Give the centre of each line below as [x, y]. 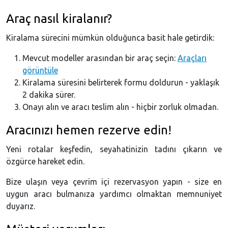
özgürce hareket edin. [45, 162]
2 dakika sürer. [49, 95]
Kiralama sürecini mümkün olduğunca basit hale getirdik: [110, 38]
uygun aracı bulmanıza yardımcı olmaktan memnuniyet [114, 194]
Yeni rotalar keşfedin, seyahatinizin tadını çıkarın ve [114, 149]
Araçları [192, 58]
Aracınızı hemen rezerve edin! [89, 130]
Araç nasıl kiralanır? [59, 19]
